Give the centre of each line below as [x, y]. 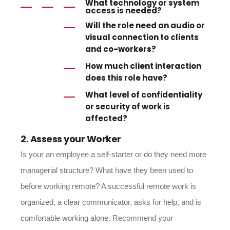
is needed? [139, 11]
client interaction [165, 66]
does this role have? [126, 78]
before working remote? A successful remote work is [108, 186]
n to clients [176, 37]
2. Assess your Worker [71, 139]
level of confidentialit [153, 95]
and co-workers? [121, 49]
